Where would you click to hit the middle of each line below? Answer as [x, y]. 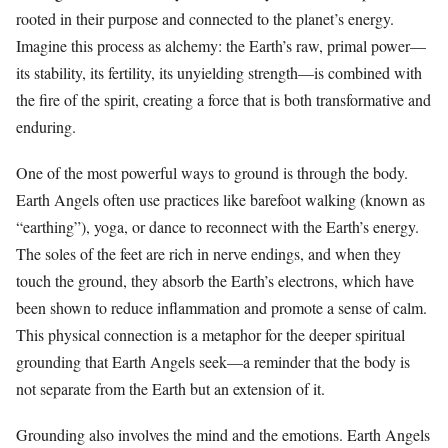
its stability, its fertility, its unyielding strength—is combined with [219, 73]
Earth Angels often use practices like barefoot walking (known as [220, 200]
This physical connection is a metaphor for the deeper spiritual [210, 335]
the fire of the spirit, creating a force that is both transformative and [223, 100]
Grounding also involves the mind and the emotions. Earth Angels [223, 435]
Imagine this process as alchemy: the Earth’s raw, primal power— [221, 46]
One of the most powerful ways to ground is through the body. [212, 173]
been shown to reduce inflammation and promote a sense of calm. [221, 308]
